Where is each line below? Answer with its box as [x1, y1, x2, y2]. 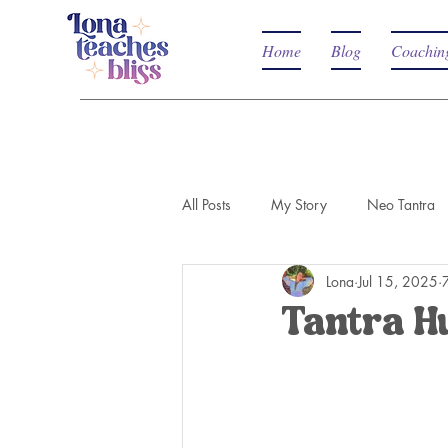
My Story [271, 194, 327, 214]
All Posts [182, 194, 231, 214]
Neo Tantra [367, 194, 435, 214]
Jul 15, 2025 [358, 271, 438, 291]
